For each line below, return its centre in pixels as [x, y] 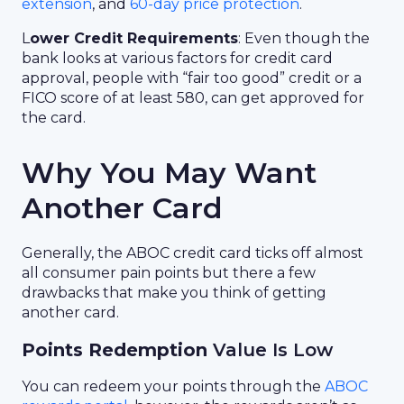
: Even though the [304, 38]
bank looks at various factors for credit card [177, 58]
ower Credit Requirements [134, 38]
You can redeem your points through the [173, 386]
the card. [54, 118]
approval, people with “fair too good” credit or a [192, 78]
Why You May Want [169, 173]
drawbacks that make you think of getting [174, 293]
